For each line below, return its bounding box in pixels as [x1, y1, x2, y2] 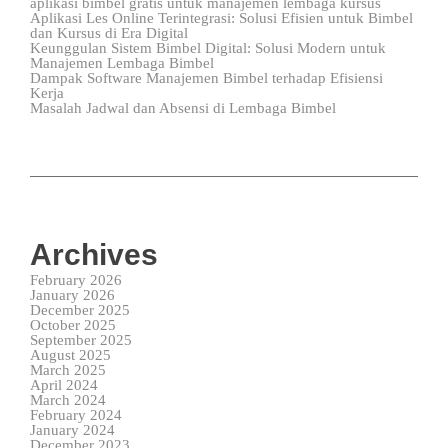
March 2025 [30, 362, 106, 378]
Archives [30, 238, 158, 271]
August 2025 [30, 347, 111, 363]
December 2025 [30, 302, 130, 318]
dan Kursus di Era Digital [30, 25, 188, 41]
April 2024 [30, 377, 98, 393]
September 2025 [30, 332, 132, 348]
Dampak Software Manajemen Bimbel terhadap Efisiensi [30, 70, 383, 86]
